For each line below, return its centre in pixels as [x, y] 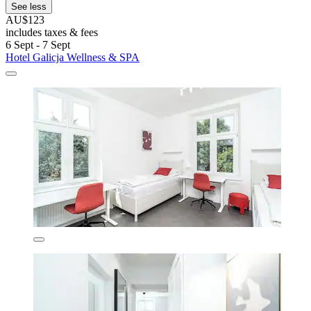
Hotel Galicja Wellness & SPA [73, 57]
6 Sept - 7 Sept [38, 44]
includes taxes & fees [52, 32]
